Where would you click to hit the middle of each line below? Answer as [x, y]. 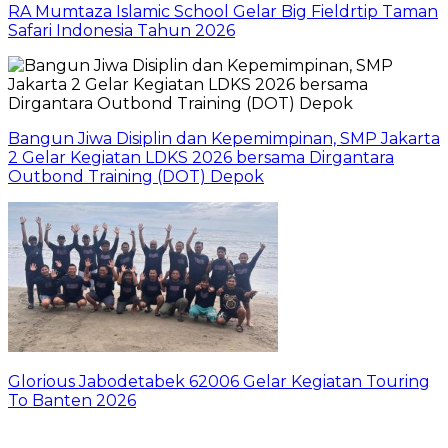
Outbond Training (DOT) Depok [136, 177]
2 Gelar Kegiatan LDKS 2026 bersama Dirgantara [201, 158]
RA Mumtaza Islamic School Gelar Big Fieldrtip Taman [223, 12]
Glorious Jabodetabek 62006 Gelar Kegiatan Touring [219, 382]
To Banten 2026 [72, 401]
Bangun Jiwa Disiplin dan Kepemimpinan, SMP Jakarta [224, 139]
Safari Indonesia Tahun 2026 [121, 31]
